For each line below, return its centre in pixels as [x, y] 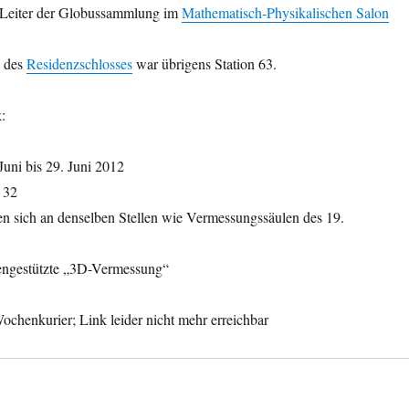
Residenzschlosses [79, 63]
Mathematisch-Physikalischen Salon [285, 12]
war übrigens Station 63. [204, 63]
